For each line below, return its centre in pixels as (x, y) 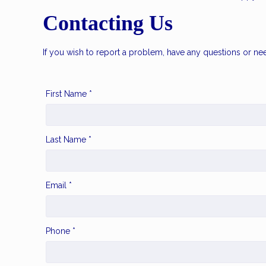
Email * (59, 186)
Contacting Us (108, 23)
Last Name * (69, 140)
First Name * (69, 94)
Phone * (61, 231)
